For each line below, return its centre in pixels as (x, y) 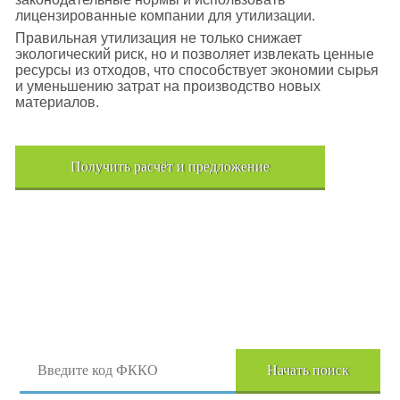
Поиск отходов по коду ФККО (200, 304)
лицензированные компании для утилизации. (165, 16)
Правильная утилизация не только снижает (158, 38)
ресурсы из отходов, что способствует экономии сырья (196, 70)
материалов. (57, 102)
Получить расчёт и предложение (170, 166)
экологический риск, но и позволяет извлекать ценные (194, 54)
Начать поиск (308, 370)
